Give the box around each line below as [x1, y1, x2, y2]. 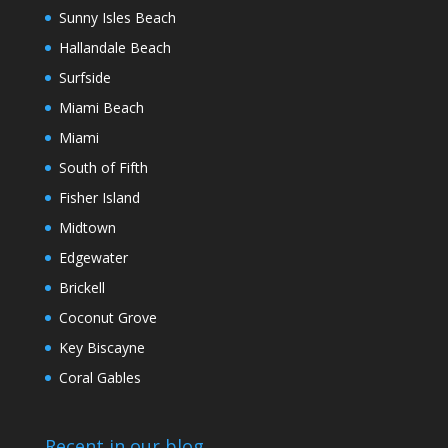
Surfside [58, 68, 111, 88]
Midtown [58, 218, 116, 238]
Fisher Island [58, 188, 140, 208]
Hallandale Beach [58, 38, 171, 58]
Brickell [58, 278, 105, 298]
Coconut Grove [58, 308, 157, 328]
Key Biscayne [58, 338, 145, 358]
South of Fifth [58, 158, 148, 178]
